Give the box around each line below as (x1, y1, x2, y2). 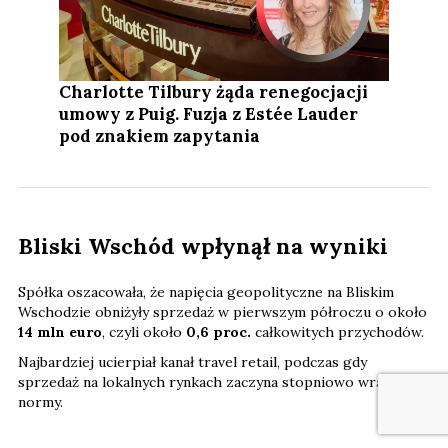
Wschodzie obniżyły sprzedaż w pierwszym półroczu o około (18, 302, 427, 321)
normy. (18, 392, 63, 411)
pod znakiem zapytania (59, 124, 261, 147)
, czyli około (102, 322, 186, 341)
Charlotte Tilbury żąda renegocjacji (59, 80, 369, 103)
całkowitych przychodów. (251, 322, 424, 341)
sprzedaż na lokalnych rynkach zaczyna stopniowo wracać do (18, 372, 425, 391)
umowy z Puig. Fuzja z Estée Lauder (59, 102, 359, 125)
